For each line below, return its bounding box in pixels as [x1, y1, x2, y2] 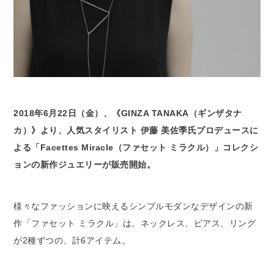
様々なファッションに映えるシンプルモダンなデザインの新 [13, 201, 253, 212]
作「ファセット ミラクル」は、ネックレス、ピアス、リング [13, 218, 256, 229]
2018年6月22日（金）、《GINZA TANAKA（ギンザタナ [13, 108, 242, 119]
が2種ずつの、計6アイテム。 [13, 235, 131, 246]
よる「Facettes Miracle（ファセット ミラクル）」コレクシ [13, 143, 259, 153]
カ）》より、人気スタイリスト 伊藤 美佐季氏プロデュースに [13, 125, 259, 136]
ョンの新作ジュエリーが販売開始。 [13, 160, 156, 170]
